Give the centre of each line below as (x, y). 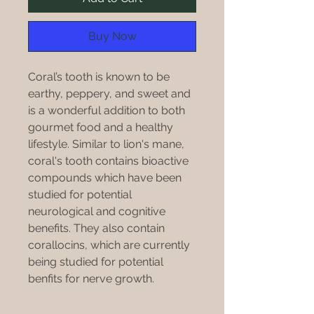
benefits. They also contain (96, 228)
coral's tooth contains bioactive (108, 161)
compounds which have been (105, 177)
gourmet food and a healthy (101, 127)
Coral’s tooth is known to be (99, 76)
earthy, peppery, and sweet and (109, 93)
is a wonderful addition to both (107, 110)
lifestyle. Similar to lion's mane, (106, 144)
